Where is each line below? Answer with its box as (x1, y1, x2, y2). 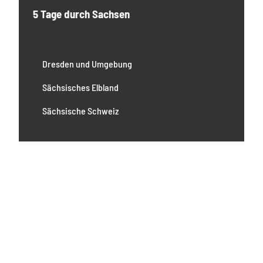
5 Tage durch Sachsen (33, 6, 130, 21)
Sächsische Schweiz (42, 104, 119, 116)
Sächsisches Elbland (42, 81, 119, 93)
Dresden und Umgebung (42, 58, 132, 69)
